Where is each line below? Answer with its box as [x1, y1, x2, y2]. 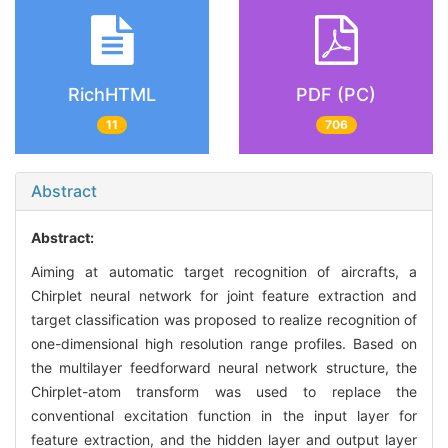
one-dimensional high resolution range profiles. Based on [31, 335, 417, 353]
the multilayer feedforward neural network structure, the [31, 359, 417, 377]
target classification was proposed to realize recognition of [31, 311, 417, 329]
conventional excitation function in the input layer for [31, 407, 417, 425]
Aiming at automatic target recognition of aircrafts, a [31, 263, 417, 281]
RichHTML [68, 83, 156, 105]
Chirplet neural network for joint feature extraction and [31, 287, 417, 305]
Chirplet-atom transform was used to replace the [31, 383, 417, 401]
